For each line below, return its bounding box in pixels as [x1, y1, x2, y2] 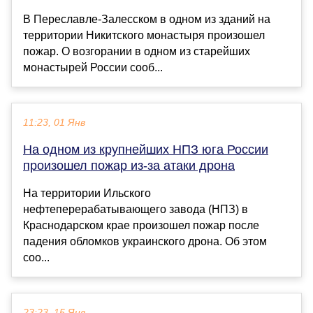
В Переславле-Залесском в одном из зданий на [23, 13, 270, 26]
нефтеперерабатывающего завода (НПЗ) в [23, 203, 248, 216]
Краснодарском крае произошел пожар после [23, 219, 259, 232]
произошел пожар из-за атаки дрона [23, 159, 235, 173]
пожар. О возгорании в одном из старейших [23, 45, 250, 58]
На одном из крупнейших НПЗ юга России [23, 143, 268, 157]
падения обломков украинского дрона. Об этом [23, 235, 267, 248]
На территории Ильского [23, 187, 151, 200]
